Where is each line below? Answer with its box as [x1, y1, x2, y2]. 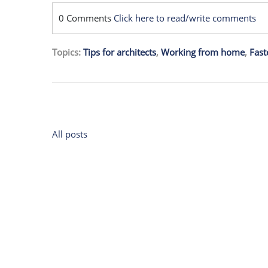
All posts [52, 128, 87, 140]
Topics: [52, 46, 83, 58]
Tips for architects [83, 46, 156, 58]
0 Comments [59, 12, 114, 24]
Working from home [161, 46, 245, 58]
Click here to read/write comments [114, 12, 256, 24]
